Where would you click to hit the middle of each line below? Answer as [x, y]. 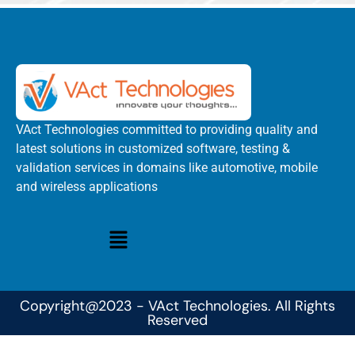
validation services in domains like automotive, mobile [167, 168]
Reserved [177, 320]
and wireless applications [87, 187]
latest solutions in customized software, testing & [153, 149]
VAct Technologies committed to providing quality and [167, 130]
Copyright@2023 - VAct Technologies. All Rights [177, 305]
